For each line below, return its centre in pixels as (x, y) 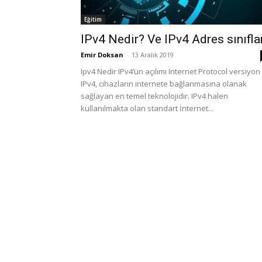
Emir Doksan (102, 55)
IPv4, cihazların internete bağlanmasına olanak (164, 84)
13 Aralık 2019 (153, 55)
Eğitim (93, 19)
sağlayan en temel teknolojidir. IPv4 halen (154, 96)
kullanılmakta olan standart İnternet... (147, 108)
